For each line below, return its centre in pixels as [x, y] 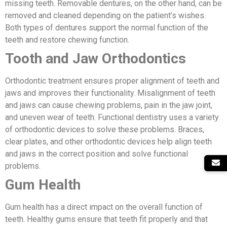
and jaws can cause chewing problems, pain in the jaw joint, [109, 105]
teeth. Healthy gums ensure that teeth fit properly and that [106, 219]
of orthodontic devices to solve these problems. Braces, [105, 130]
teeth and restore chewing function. [67, 40]
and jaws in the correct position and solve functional [97, 154]
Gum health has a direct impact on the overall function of [104, 207]
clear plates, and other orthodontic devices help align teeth [108, 142]
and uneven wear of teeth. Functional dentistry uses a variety [112, 118]
